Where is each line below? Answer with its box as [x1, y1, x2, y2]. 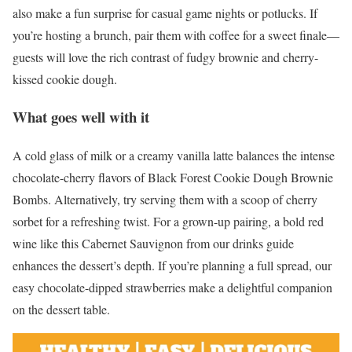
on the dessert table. [13, 301, 110, 318]
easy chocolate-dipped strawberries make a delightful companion [13, 279, 332, 296]
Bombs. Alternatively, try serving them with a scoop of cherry [13, 191, 317, 208]
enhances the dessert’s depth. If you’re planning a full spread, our [13, 257, 332, 274]
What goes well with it [13, 106, 149, 128]
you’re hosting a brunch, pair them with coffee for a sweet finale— [13, 26, 339, 43]
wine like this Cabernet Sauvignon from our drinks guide [13, 235, 294, 252]
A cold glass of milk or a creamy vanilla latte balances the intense [13, 147, 335, 164]
